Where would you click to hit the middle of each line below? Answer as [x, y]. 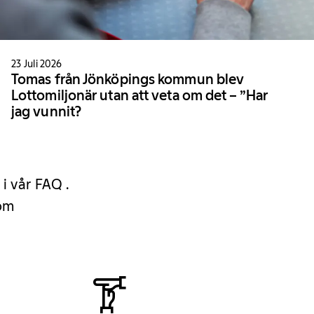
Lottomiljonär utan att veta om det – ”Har [140, 95]
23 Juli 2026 [37, 63]
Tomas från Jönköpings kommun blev [128, 79]
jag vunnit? [47, 111]
